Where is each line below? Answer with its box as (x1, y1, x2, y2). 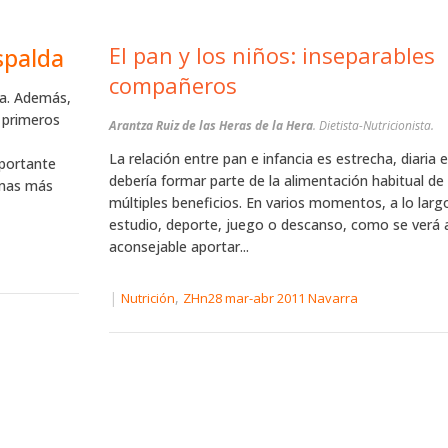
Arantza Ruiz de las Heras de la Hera (108, 117, 313, 135)
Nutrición (120, 289, 175, 308)
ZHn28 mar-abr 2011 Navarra (182, 289, 358, 308)
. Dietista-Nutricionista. (312, 117, 434, 135)
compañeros (108, 70, 237, 101)
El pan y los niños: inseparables (108, 40, 435, 71)
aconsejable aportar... (108, 237, 249, 257)
